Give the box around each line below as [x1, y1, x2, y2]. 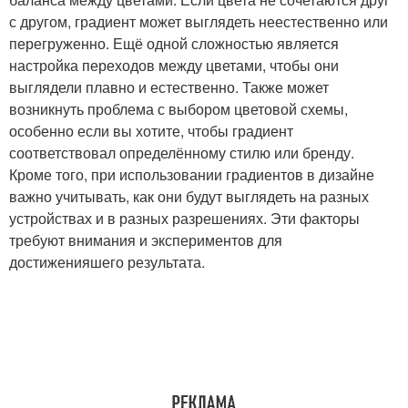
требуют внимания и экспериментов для [9, 229, 282, 250]
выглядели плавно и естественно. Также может [9, 76, 329, 97]
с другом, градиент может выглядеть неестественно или [9, 11, 388, 32]
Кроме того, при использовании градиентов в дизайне [9, 164, 374, 185]
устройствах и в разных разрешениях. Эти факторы [9, 208, 360, 229]
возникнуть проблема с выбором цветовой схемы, [9, 98, 348, 119]
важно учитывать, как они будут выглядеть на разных [9, 186, 369, 207]
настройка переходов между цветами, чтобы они [9, 55, 339, 76]
